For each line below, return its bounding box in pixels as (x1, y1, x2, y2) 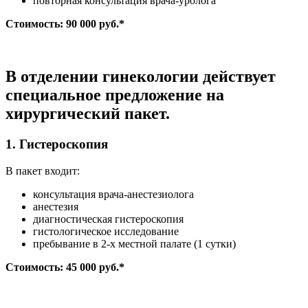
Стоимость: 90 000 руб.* (5, 18, 124, 30)
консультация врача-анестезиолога (33, 188, 194, 200)
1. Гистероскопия (5, 137, 108, 152)
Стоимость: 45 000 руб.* (5, 261, 124, 273)
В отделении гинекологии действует (5, 67, 276, 86)
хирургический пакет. (5, 104, 170, 123)
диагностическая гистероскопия (33, 213, 184, 225)
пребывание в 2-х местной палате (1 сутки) (33, 238, 236, 250)
